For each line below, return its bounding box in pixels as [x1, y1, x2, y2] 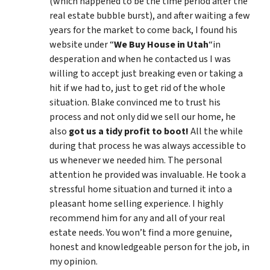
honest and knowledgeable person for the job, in [49, 240, 250, 254]
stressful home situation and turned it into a [49, 182, 232, 196]
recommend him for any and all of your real [49, 211, 225, 225]
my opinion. [49, 254, 98, 268]
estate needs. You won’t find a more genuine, [49, 225, 232, 239]
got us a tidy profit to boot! [69, 124, 189, 138]
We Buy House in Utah [114, 37, 209, 51]
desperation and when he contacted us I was [49, 52, 231, 66]
